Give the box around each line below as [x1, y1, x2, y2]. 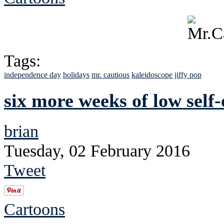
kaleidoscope [131, 70, 172, 79]
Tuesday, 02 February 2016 [4, 141, 190, 160]
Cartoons [4, 199, 65, 219]
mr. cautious [91, 70, 129, 79]
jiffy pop [174, 70, 201, 79]
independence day [4, 70, 61, 79]
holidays [63, 70, 89, 79]
